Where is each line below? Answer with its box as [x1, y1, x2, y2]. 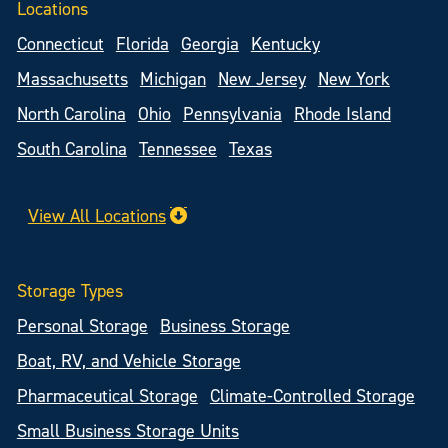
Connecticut [16, 33, 104, 55]
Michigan [139, 68, 206, 90]
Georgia [180, 33, 239, 55]
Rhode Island [293, 103, 391, 125]
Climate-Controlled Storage [209, 385, 415, 407]
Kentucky [250, 33, 320, 55]
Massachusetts [16, 68, 128, 90]
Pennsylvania [182, 103, 282, 125]
